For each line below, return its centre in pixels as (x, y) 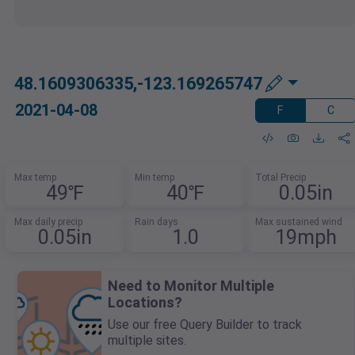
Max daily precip (49, 222)
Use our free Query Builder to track (205, 325)
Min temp (155, 178)
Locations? (145, 303)
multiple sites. (147, 341)
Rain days (157, 222)
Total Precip (280, 178)
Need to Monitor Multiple (191, 286)
